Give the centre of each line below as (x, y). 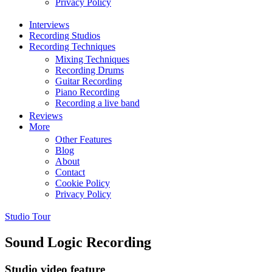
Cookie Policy (83, 183)
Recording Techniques (72, 46)
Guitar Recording (89, 81)
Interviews (49, 24)
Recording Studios (65, 35)
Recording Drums (90, 70)
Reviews (46, 115)
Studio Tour (28, 216)
